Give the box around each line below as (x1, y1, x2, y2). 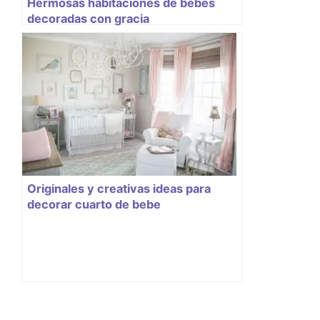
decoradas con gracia (27, 11, 149, 26)
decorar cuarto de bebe (27, 196, 161, 211)
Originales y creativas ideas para (27, 181, 211, 196)
